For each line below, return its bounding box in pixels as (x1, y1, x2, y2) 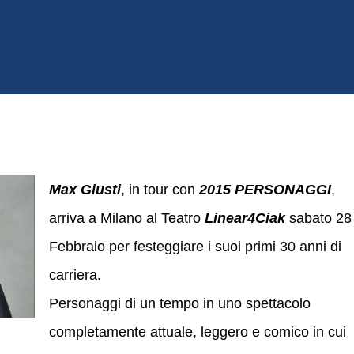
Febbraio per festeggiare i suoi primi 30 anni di (49, 239, 341, 254)
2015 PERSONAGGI (195, 182, 331, 198)
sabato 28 (285, 210, 352, 226)
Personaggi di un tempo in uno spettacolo (49, 296, 311, 311)
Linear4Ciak (205, 210, 285, 226)
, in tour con (121, 182, 195, 198)
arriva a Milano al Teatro (49, 210, 205, 226)
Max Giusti (49, 182, 121, 198)
